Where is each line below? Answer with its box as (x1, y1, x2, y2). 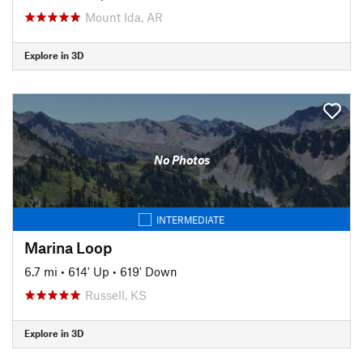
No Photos (153, 152, 210, 167)
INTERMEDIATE (156, 213, 224, 225)
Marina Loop (24, 237, 112, 257)
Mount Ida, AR (85, 9, 163, 24)
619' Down (120, 263, 177, 279)
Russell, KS (85, 287, 147, 302)
